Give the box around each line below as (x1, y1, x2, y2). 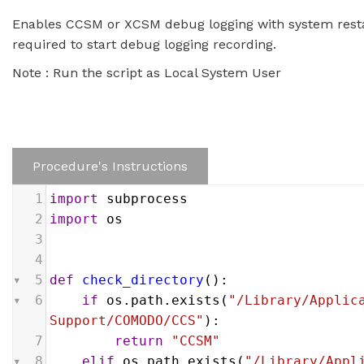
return (115, 333, 163, 349)
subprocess (106, 191, 188, 206)
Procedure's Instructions (32, 158, 188, 174)
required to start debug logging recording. (12, 37, 276, 52)
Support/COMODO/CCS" (50, 313, 204, 328)
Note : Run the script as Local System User (12, 65, 281, 80)
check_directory (82, 272, 204, 288)
